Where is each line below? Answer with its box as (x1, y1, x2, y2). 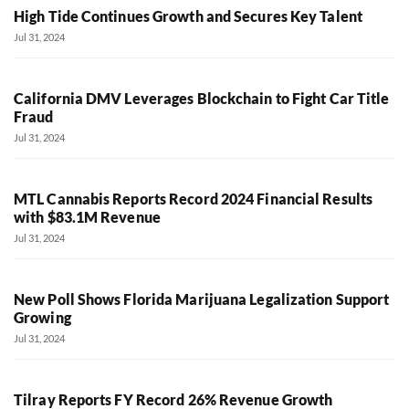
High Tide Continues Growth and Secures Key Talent (14, 6, 369, 25)
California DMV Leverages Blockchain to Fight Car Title (14, 89, 390, 107)
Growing (14, 308, 71, 326)
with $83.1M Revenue (14, 207, 161, 225)
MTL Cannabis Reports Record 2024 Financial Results (14, 189, 373, 207)
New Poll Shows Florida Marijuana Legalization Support (14, 289, 390, 308)
